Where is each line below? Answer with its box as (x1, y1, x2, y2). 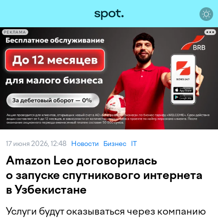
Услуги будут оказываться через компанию (6, 205, 206, 217)
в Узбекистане (6, 182, 87, 197)
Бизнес (103, 140, 127, 148)
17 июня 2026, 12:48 (6, 140, 71, 148)
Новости (71, 140, 99, 148)
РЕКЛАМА (4, 30, 26, 35)
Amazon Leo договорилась (6, 153, 157, 167)
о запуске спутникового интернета (6, 168, 202, 182)
